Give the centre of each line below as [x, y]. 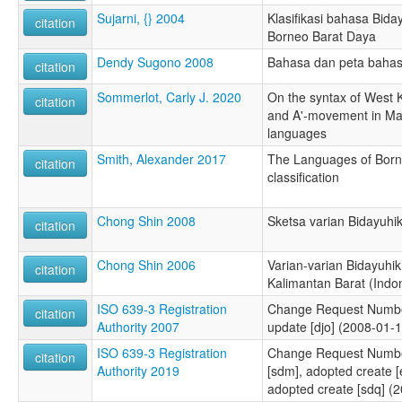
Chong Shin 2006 [146, 265]
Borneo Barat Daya [322, 36]
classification [303, 177]
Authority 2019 [138, 371]
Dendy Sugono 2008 [155, 62]
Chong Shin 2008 [146, 221]
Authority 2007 [138, 327]
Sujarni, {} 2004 [141, 18]
